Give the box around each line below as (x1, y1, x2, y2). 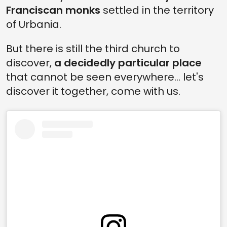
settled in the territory (100, 3, 214, 18)
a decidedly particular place (54, 56, 202, 70)
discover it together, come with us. (6, 84, 180, 99)
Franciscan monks (6, 3, 100, 18)
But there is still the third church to (6, 42, 180, 56)
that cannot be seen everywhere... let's (6, 70, 204, 85)
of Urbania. (6, 17, 61, 32)
